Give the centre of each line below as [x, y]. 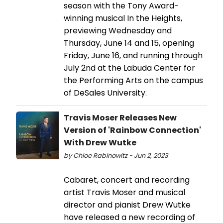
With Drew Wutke [100, 143]
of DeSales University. [105, 93]
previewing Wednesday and [118, 31]
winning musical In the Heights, [123, 18]
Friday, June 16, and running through [133, 56]
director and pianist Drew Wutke [127, 205]
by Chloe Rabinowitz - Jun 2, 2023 [116, 156]
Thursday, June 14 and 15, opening [129, 43]
